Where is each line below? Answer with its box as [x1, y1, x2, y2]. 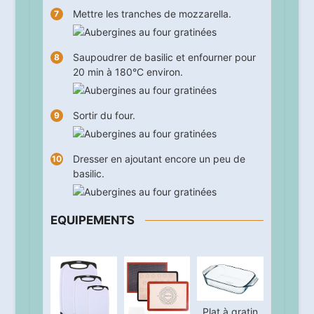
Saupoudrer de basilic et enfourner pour [72, 51, 256, 64]
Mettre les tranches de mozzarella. [72, 8, 231, 20]
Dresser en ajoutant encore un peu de [72, 153, 245, 165]
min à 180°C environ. [84, 66, 183, 78]
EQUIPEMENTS [50, 213, 135, 228]
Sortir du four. [72, 109, 135, 122]
